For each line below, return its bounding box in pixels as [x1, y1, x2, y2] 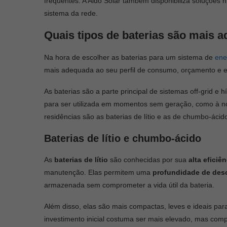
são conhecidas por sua [110, 155, 188, 164]
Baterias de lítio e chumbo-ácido [44, 132, 201, 144]
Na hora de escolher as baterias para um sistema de [44, 53, 215, 61]
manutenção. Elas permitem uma [44, 168, 153, 176]
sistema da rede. [44, 9, 98, 17]
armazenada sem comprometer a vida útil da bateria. [44, 180, 216, 189]
